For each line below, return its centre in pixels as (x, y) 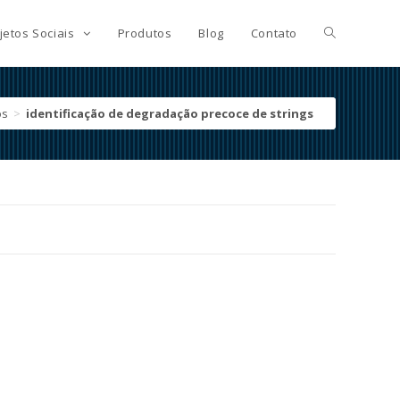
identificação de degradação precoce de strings (170, 113)
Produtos (145, 33)
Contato (274, 33)
